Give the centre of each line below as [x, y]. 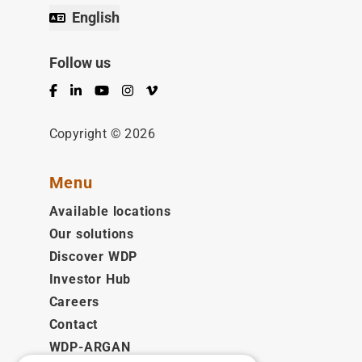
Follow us [80, 63]
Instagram [153, 93]
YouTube [120, 93]
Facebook [78, 93]
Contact [74, 324]
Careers [74, 302]
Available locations [110, 211]
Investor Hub [90, 279]
